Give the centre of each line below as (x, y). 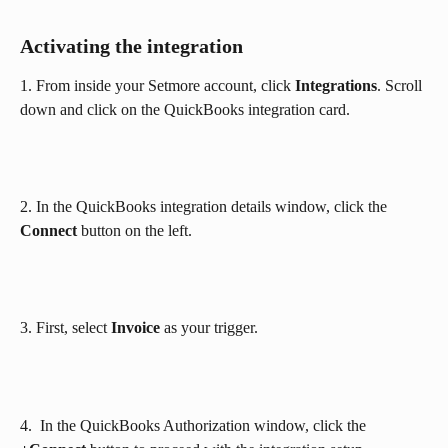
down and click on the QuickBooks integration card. (185, 110)
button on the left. (134, 231)
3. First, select (65, 328)
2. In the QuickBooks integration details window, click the (205, 207)
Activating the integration (131, 46)
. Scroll (401, 86)
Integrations (336, 86)
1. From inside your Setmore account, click (157, 86)
